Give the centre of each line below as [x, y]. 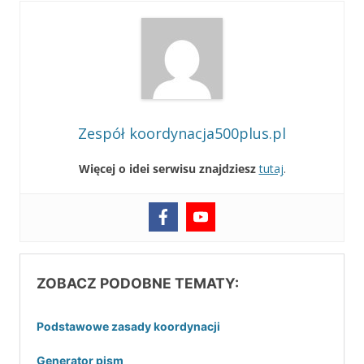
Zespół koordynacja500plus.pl [182, 133]
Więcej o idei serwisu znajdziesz [167, 169]
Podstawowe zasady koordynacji [128, 326]
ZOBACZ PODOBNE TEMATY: [138, 283]
